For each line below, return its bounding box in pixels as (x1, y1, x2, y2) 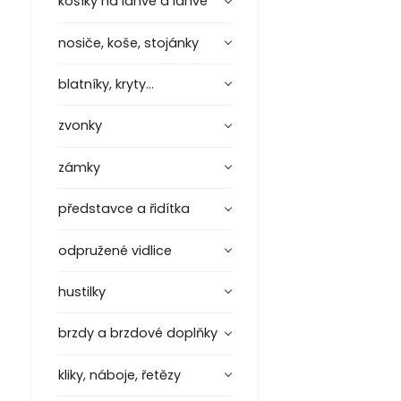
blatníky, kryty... (57, 75, 154, 94)
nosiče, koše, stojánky (57, 33, 199, 52)
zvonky (57, 116, 102, 135)
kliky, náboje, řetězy (57, 365, 181, 384)
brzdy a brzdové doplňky (57, 324, 218, 343)
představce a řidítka (57, 200, 190, 218)
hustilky (57, 282, 106, 301)
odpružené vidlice (57, 241, 172, 260)
